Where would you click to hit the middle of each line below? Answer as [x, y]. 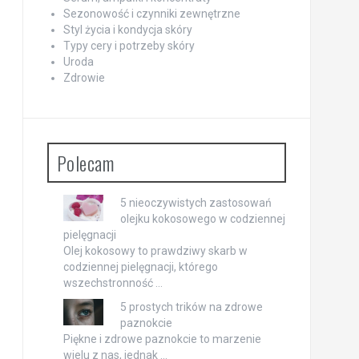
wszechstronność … [113, 283]
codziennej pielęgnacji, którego [140, 267]
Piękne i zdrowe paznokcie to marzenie [162, 339]
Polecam [85, 163]
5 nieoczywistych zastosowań [196, 203]
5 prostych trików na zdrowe [191, 307]
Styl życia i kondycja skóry [127, 30]
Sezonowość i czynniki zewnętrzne [151, 14]
